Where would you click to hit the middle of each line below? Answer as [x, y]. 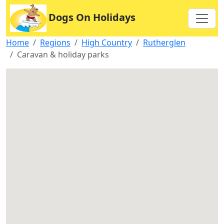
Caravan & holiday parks [63, 54]
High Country [107, 42]
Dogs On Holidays [92, 17]
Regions [55, 42]
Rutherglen [164, 42]
